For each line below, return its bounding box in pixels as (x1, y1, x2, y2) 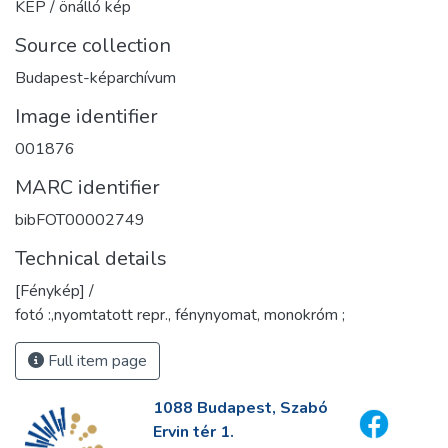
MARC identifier (15, 174, 160, 201)
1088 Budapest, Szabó (152, 397, 328, 419)
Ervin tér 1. (152, 421, 234, 443)
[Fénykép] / (15, 280, 94, 302)
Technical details (15, 245, 167, 272)
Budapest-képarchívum (15, 67, 176, 89)
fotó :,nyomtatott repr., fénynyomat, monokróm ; (15, 304, 345, 326)
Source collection (15, 32, 171, 59)
